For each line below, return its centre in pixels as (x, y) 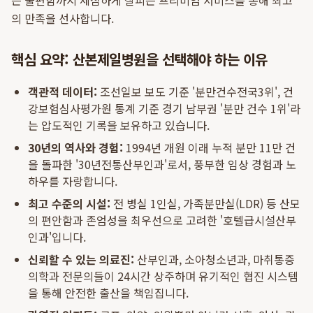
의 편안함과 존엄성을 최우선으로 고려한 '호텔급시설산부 (162, 220)
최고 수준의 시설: (69, 203)
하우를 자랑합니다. (73, 181)
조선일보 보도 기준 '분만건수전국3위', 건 (195, 92)
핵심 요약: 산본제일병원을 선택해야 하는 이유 (139, 59)
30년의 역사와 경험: (75, 147)
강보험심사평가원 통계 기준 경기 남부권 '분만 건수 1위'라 (164, 108)
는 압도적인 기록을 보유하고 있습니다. (119, 125)
